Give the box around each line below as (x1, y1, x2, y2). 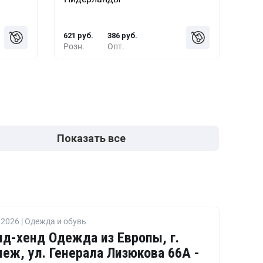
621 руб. (63, 31, 94, 40)
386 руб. (107, 31, 138, 40)
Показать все (57, 132, 126, 145)
